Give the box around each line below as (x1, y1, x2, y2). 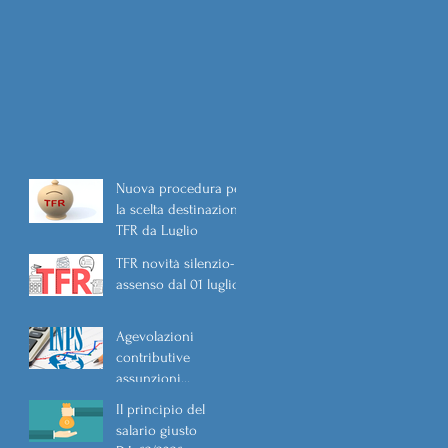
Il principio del (116, 401, 205, 418)
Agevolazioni (116, 328, 194, 345)
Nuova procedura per (116, 180, 246, 197)
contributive (116, 349, 190, 366)
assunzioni (116, 370, 181, 387)
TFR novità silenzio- (116, 255, 184, 272)
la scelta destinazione (116, 201, 245, 218)
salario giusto (116, 422, 197, 439)
